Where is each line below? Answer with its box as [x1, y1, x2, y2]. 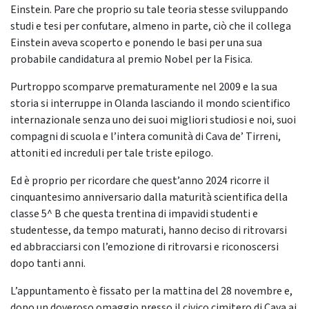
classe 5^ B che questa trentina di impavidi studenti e [10, 206, 258, 222]
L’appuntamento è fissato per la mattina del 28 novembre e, [10, 283, 292, 299]
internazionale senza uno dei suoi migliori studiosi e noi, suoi [10, 112, 296, 128]
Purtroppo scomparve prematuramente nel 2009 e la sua [10, 79, 277, 95]
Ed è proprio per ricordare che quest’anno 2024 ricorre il [10, 173, 270, 189]
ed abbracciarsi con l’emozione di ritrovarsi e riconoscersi [10, 239, 279, 255]
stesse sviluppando [197, 2, 288, 18]
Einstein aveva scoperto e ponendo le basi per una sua [10, 35, 262, 51]
